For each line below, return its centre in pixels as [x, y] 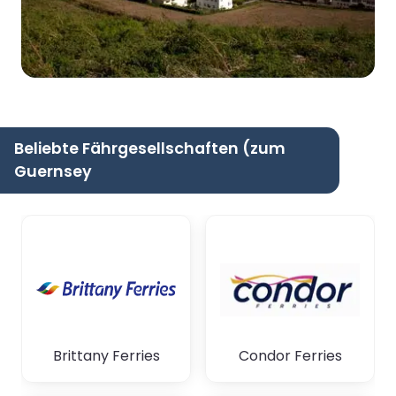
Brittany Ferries [106, 355]
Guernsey [53, 171]
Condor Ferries [290, 355]
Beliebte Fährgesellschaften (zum [150, 148]
